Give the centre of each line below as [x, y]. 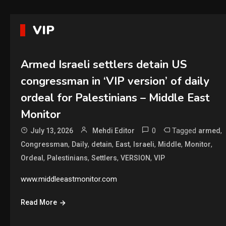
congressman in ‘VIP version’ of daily [115, 81]
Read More [39, 202]
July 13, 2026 [51, 131]
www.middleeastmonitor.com [69, 179]
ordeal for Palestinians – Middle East [115, 98]
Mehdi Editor [113, 131]
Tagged [185, 131]
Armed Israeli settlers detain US [103, 65]
